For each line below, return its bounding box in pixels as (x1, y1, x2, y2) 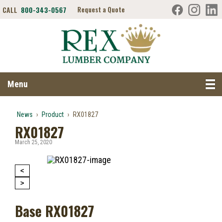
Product (42, 111, 64, 118)
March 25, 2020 (15, 139, 52, 146)
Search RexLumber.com (107, 75, 193, 88)
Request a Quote (77, 4, 125, 14)
